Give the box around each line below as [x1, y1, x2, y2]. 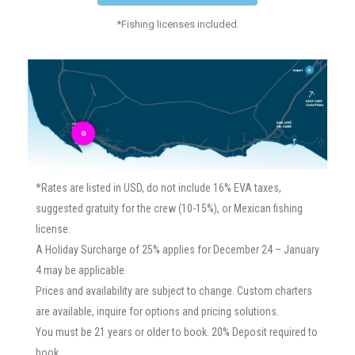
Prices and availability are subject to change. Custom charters [36, 284, 312, 298]
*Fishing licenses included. [116, 18, 239, 30]
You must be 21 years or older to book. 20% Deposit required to [36, 326, 318, 339]
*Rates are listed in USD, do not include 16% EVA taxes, [36, 181, 281, 195]
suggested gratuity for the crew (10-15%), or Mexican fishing [36, 202, 303, 216]
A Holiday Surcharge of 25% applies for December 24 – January [36, 243, 319, 257]
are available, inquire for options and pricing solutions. [36, 305, 281, 319]
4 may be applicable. [36, 264, 129, 277]
